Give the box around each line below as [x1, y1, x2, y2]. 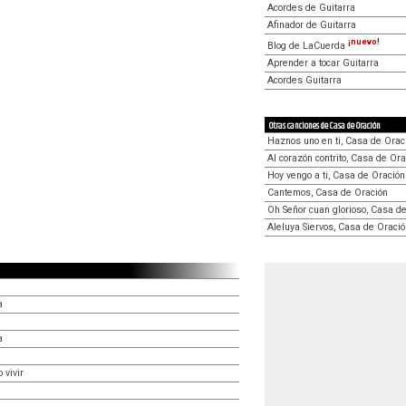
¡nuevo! [348, 37, 380, 46]
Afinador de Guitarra [267, 19, 356, 31]
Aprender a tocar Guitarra [267, 56, 379, 69]
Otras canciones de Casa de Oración [269, 118, 381, 133]
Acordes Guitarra [267, 73, 342, 86]
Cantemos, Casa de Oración [267, 186, 388, 198]
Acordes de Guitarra [267, 2, 355, 14]
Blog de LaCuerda [267, 39, 348, 52]
